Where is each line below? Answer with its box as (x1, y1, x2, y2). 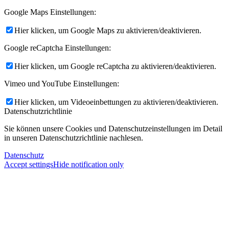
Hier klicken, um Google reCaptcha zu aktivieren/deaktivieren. (14, 61, 216, 71)
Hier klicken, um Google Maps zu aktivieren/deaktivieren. (14, 26, 201, 35)
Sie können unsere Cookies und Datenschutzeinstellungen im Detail (4, 124, 222, 133)
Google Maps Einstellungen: (4, 7, 96, 16)
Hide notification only (53, 159, 124, 169)
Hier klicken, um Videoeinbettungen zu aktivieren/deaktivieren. (14, 97, 218, 106)
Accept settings (4, 159, 53, 169)
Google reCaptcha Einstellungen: (4, 43, 111, 52)
